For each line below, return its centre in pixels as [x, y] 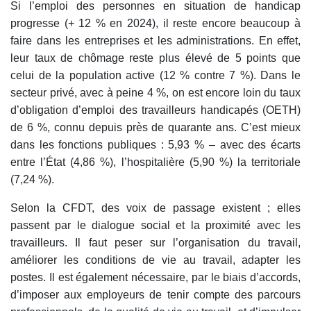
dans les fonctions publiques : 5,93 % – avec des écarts [155, 144]
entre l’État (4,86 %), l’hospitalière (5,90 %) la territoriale [155, 162]
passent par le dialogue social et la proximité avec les [155, 225]
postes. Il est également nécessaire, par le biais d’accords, [155, 277]
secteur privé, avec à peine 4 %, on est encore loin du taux [155, 92]
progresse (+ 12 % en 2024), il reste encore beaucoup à [155, 23]
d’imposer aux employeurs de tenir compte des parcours [155, 294]
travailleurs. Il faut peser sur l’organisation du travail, [155, 242]
